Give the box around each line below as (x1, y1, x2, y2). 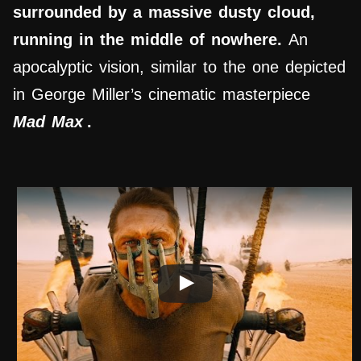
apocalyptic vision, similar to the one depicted (13, 58, 346, 77)
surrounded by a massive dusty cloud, (13, 3, 315, 22)
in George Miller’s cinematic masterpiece (13, 85, 310, 104)
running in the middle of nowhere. (13, 31, 288, 49)
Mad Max (13, 113, 83, 131)
